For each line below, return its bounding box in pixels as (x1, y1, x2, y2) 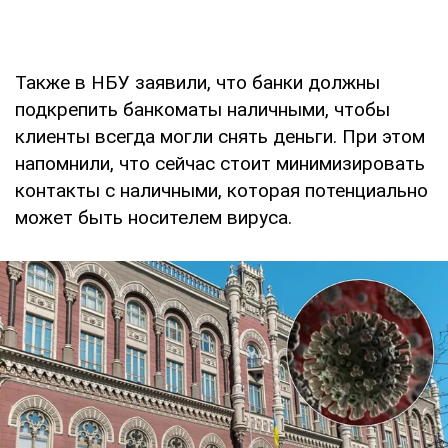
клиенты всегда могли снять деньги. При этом (15, 124, 425, 148)
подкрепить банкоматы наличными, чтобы (15, 97, 390, 121)
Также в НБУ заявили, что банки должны (15, 70, 380, 94)
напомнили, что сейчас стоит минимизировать (15, 151, 425, 175)
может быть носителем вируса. (15, 205, 292, 229)
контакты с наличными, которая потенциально (15, 178, 428, 202)
